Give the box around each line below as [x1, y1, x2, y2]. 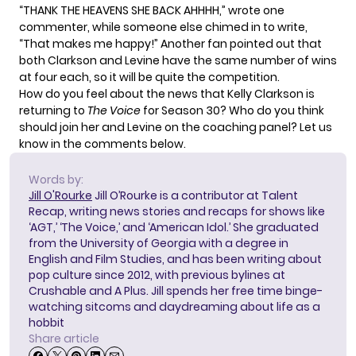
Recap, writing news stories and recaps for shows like [29, 203, 325, 219]
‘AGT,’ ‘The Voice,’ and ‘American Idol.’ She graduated [29, 219, 319, 235]
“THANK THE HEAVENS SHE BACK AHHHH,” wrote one [19, 2, 284, 18]
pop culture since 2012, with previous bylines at [29, 266, 285, 283]
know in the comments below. [19, 135, 186, 152]
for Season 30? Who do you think [141, 102, 324, 118]
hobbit [29, 314, 64, 331]
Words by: [29, 171, 83, 188]
